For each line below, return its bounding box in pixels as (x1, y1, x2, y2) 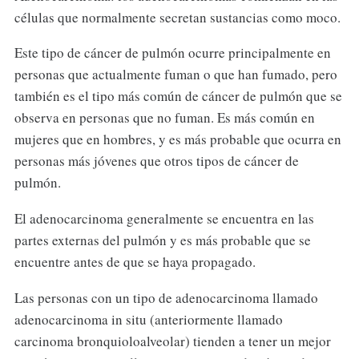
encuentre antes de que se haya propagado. (14, 252, 256, 272)
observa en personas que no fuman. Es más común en (14, 108, 315, 127)
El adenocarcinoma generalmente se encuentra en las (14, 209, 314, 228)
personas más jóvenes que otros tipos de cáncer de (14, 151, 299, 171)
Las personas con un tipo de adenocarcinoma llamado (14, 288, 318, 308)
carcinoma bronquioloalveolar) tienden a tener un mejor (14, 332, 331, 351)
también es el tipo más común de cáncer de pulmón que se (14, 87, 342, 106)
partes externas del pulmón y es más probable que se (14, 231, 311, 250)
